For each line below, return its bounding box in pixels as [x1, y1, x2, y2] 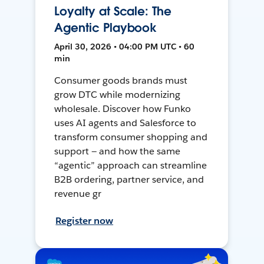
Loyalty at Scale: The [54, 3, 171, 19]
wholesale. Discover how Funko [54, 102, 191, 115]
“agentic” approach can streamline [54, 159, 207, 171]
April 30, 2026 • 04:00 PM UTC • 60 [54, 41, 195, 52]
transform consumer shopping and [54, 130, 207, 143]
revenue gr [54, 187, 102, 200]
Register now [55, 214, 114, 227]
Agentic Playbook [54, 19, 157, 35]
